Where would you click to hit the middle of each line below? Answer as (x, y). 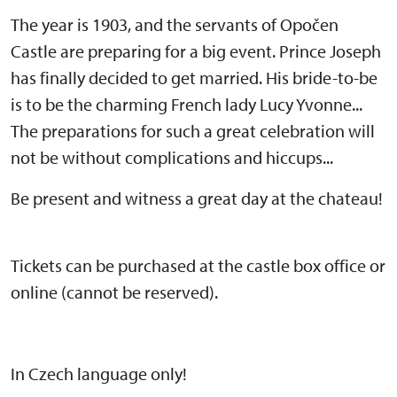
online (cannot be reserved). (114, 292)
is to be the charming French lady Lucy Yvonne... (187, 105)
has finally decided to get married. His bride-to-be (194, 78)
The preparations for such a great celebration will (193, 131)
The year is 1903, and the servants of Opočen (175, 25)
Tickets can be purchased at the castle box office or (198, 266)
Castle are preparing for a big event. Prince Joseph (196, 51)
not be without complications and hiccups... (172, 158)
